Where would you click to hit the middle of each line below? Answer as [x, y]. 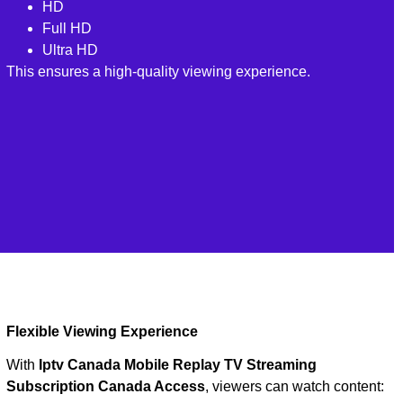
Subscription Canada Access [105, 387]
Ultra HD [70, 50]
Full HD [67, 29]
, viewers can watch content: [294, 387]
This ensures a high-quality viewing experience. [158, 72]
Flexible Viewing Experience [102, 332]
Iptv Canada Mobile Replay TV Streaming [177, 365]
